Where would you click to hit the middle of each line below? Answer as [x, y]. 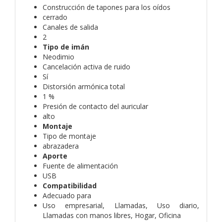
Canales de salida [70, 27]
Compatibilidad [70, 185]
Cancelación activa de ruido [86, 66]
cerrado [55, 17]
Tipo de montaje [69, 136]
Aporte [55, 156]
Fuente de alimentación [80, 166]
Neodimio [58, 56]
